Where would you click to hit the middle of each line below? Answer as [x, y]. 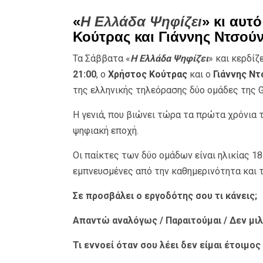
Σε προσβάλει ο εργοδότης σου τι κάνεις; [165, 195]
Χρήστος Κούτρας [147, 74]
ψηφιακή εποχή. [105, 130]
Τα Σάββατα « [101, 58]
